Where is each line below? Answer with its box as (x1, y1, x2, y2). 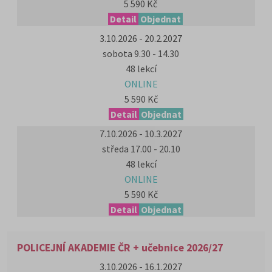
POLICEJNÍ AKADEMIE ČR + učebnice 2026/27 (17, 241, 223, 254)
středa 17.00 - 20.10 (101, 143, 180, 155)
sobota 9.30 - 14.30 (103, 47, 179, 59)
